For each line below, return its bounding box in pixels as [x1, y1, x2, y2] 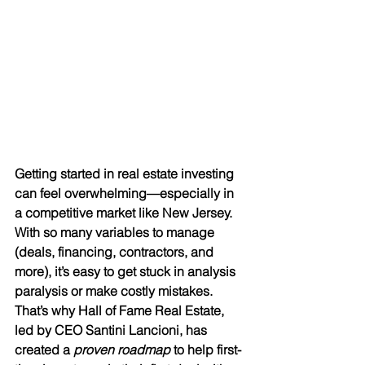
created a [15, 341, 73, 358]
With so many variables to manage [15, 224, 218, 241]
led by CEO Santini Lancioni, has [15, 322, 210, 339]
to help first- [170, 341, 241, 358]
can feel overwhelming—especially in [15, 185, 237, 202]
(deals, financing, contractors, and [15, 244, 217, 261]
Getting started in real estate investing [15, 165, 237, 182]
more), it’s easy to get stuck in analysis [15, 263, 239, 280]
